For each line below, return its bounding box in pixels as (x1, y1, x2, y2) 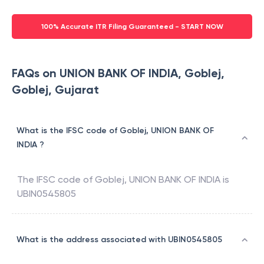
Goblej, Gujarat (12, 82, 99, 97)
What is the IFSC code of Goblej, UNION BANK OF (16, 126, 214, 136)
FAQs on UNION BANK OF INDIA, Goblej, (12, 66, 225, 81)
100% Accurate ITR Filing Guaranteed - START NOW (41, 22, 223, 31)
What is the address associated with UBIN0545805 (16, 235, 222, 245)
